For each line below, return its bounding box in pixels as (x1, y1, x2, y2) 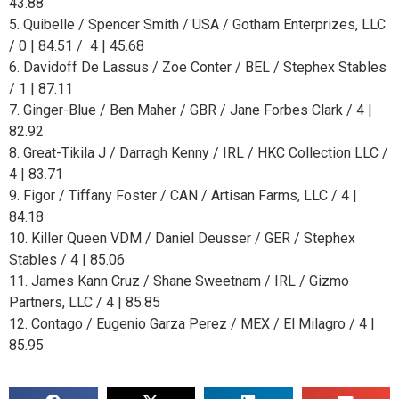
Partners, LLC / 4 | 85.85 (9, 294, 160, 312)
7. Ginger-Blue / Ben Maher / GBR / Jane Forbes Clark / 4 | (9, 102, 372, 119)
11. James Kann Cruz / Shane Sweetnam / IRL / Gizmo (9, 273, 349, 290)
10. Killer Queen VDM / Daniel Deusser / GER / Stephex (9, 230, 355, 248)
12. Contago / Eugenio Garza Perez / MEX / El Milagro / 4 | (9, 315, 375, 333)
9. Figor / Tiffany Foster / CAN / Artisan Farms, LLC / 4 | (9, 187, 357, 205)
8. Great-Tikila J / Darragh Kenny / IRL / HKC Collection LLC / (9, 144, 388, 162)
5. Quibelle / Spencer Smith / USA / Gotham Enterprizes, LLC (9, 16, 386, 34)
